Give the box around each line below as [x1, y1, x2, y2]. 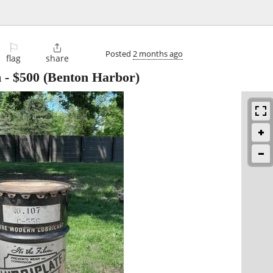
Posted [105, 48, 133, 59]
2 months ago [133, 48, 183, 59]
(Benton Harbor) [40, 69, 140, 85]
